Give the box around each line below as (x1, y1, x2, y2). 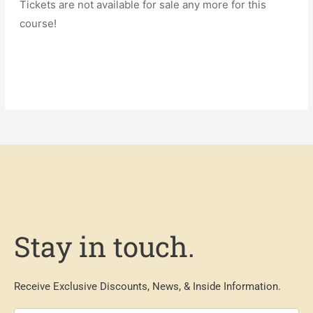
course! (20, 16, 57, 30)
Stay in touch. (14, 227, 195, 265)
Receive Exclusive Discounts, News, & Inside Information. (14, 279, 281, 293)
